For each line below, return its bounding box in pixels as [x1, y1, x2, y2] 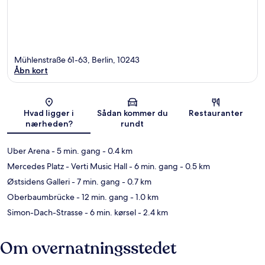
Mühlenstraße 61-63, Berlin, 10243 [14, 54, 140, 66]
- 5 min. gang [50, 146, 101, 157]
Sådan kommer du [96, 108, 168, 119]
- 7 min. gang [70, 176, 120, 188]
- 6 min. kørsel [83, 207, 136, 218]
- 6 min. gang [127, 161, 178, 172]
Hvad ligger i [24, 108, 75, 119]
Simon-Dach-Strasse [7, 207, 83, 218]
